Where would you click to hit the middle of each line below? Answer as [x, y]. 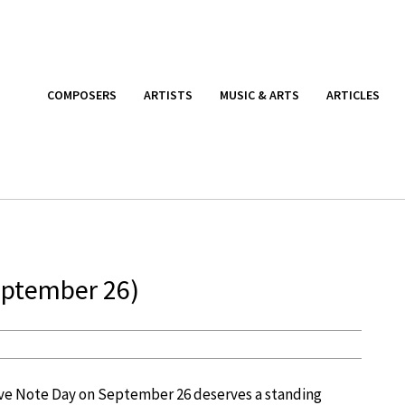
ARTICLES [353, 94]
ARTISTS [168, 94]
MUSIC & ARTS [259, 94]
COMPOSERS [82, 94]
